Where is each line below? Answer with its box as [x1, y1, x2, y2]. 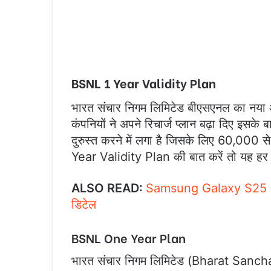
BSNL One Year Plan [71, 228, 186, 246]
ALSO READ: [71, 180, 146, 195]
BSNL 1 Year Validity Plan [71, 73, 216, 91]
